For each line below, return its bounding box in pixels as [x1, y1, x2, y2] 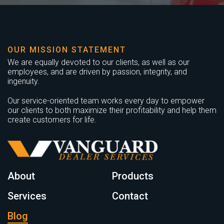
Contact [112, 189, 148, 202]
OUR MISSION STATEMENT [7, 44, 126, 54]
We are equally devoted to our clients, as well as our [7, 57, 189, 67]
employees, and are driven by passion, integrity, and [7, 66, 187, 76]
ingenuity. [7, 76, 39, 86]
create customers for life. [7, 114, 96, 124]
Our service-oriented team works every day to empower [7, 95, 204, 105]
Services [7, 189, 46, 202]
